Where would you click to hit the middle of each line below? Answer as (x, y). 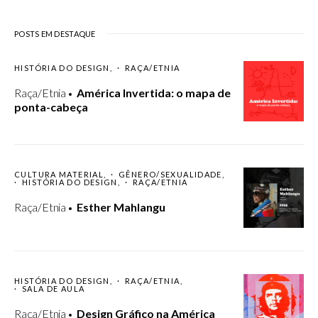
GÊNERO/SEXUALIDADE (170, 174)
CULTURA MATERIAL (59, 174)
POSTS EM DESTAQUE (55, 34)
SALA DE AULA (54, 289)
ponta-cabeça (51, 107)
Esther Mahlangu (121, 207)
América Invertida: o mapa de (153, 93)
